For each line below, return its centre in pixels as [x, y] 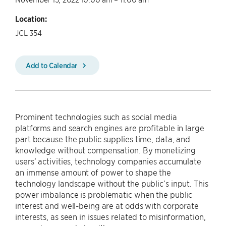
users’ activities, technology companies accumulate [108, 161]
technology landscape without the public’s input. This [112, 183]
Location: [31, 19]
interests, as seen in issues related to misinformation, [110, 216]
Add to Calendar [52, 65]
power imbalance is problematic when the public [104, 194]
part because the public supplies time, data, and [103, 139]
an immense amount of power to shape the [93, 172]
